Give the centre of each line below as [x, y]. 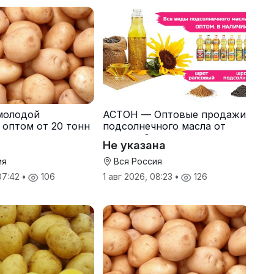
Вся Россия [136, 161]
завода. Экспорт [144, 138]
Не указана [134, 146]
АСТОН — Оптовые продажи [174, 115]
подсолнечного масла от [164, 126]
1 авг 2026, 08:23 [139, 177]
